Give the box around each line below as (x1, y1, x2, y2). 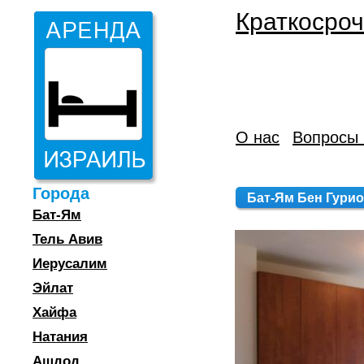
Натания (32, 329, 88, 344)
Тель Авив (32, 232, 102, 247)
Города (32, 184, 89, 202)
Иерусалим (32, 256, 107, 271)
